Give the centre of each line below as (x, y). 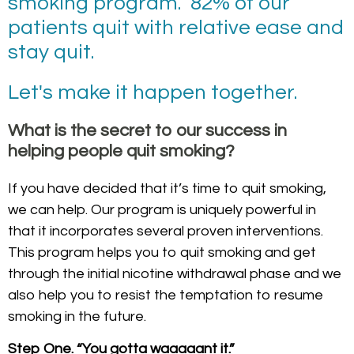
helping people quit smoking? (121, 151)
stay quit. (51, 52)
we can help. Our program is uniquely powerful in (162, 210)
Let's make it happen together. (153, 92)
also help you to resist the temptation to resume (166, 295)
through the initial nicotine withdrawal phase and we (175, 274)
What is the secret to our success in (147, 131)
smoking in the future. (77, 316)
